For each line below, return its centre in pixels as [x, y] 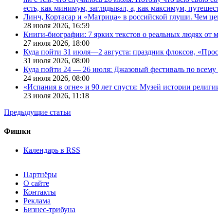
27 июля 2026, [48, 43]
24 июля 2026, [48, 78]
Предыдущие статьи [37, 112]
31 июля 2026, [48, 60]
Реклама [37, 201]
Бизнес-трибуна [49, 210]
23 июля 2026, [48, 95]
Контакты [40, 192]
